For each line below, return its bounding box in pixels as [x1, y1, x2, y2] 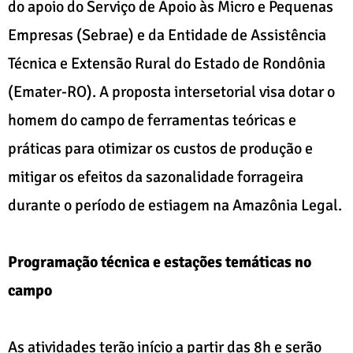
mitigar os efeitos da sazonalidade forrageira [8, 166, 303, 187]
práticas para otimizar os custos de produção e [8, 138, 313, 158]
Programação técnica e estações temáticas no [8, 251, 311, 272]
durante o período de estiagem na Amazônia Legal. [8, 195, 342, 215]
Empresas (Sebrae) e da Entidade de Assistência [8, 24, 326, 45]
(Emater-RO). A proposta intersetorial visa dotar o [8, 81, 335, 102]
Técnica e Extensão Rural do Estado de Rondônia [8, 53, 325, 73]
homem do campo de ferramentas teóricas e [8, 110, 296, 130]
